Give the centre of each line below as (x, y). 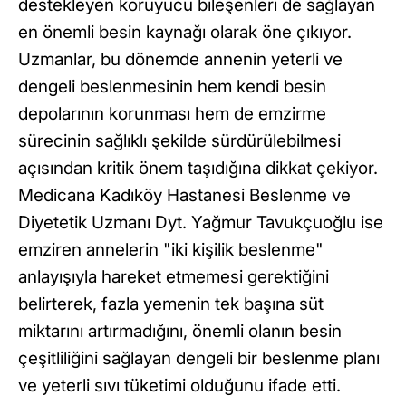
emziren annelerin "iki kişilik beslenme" (171, 250)
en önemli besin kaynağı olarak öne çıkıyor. (185, 33)
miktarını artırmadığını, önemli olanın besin (180, 332)
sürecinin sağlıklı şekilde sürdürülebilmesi (179, 141)
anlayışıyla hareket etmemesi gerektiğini (174, 277)
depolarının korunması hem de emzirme (172, 114)
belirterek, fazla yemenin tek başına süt (171, 304)
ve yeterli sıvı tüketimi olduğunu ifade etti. (179, 386)
